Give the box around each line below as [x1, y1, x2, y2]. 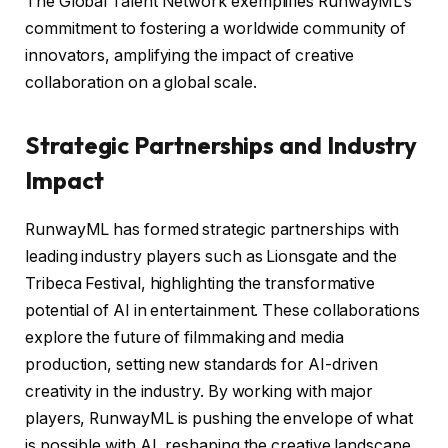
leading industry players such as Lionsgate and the [25, 247, 398, 267]
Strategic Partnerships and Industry [25, 130, 418, 161]
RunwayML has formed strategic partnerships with [25, 220, 400, 240]
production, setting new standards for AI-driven [25, 355, 379, 375]
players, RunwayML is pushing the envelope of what [25, 409, 414, 429]
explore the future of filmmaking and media [25, 328, 344, 348]
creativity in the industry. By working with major [25, 382, 374, 402]
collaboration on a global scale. [25, 73, 257, 93]
